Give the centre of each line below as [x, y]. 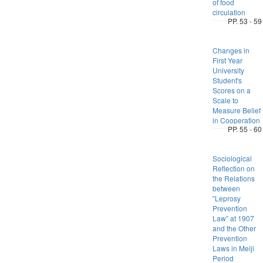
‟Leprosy [226, 198]
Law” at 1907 [233, 218]
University [228, 70]
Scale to [225, 100]
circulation [229, 12]
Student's [227, 80]
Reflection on [233, 168]
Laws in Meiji [233, 248]
